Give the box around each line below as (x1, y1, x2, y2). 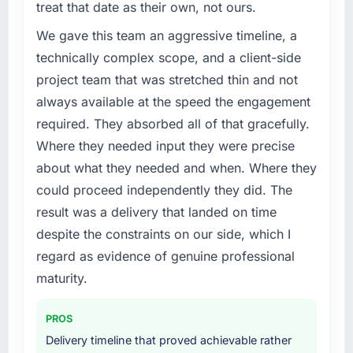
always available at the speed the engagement (35, 93, 310, 110)
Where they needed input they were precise (35, 137, 295, 154)
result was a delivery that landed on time (35, 203, 277, 220)
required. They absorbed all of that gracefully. (35, 115, 310, 132)
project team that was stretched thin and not (35, 71, 298, 87)
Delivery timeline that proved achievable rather (45, 333, 292, 347)
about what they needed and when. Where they (35, 159, 317, 176)
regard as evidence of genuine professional (35, 247, 295, 264)
